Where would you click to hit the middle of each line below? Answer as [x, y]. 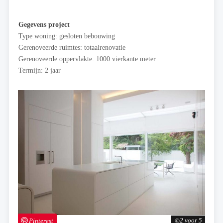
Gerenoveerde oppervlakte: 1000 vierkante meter [87, 59]
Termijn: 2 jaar [40, 70]
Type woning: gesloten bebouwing [67, 36]
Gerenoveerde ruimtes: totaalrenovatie [72, 48]
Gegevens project [44, 25]
